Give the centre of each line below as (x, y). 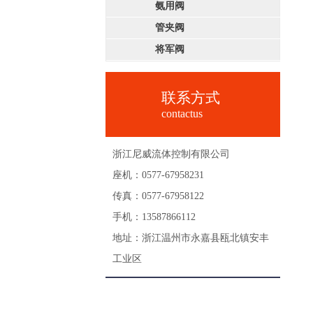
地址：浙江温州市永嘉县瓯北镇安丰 (191, 238)
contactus (182, 114)
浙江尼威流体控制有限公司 (171, 154)
